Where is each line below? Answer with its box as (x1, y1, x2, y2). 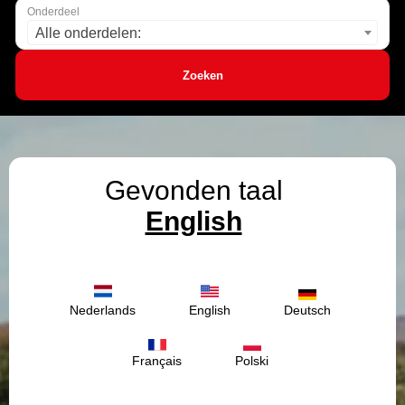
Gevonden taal (104, 175, 283, 205)
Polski (235, 353, 268, 369)
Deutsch (284, 303, 331, 317)
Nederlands (70, 303, 136, 317)
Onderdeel (27, 5, 80, 18)
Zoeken (182, 68, 223, 82)
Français (132, 353, 182, 369)
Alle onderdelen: (35, 25, 141, 41)
